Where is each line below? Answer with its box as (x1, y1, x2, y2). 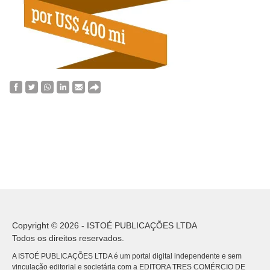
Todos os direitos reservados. (12, 233, 124, 243)
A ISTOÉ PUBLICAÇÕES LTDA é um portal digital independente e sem (12, 251, 242, 260)
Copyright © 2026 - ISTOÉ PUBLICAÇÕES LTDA (12, 220, 197, 230)
